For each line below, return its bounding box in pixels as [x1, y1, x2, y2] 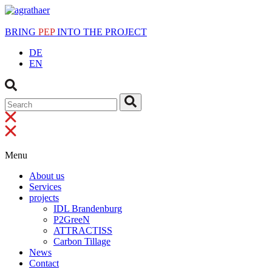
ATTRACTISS [53, 225, 112, 236]
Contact [29, 258, 59, 269]
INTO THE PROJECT [55, 27, 147, 37]
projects [29, 192, 59, 203]
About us [29, 171, 64, 182]
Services [29, 182, 61, 192]
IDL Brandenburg [53, 203, 122, 214]
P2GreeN [53, 214, 90, 225]
